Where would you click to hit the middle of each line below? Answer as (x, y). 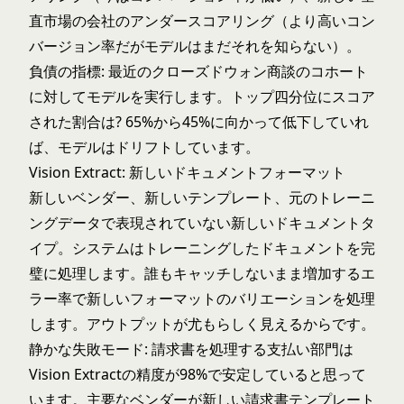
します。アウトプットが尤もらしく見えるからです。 (202, 324)
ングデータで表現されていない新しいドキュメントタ (202, 223)
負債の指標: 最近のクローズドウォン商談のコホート (198, 71)
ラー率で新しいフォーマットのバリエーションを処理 (202, 298)
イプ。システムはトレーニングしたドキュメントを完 (202, 248)
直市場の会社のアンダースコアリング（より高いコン (202, 21)
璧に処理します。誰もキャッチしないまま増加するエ (202, 273)
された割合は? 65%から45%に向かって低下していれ (199, 122)
